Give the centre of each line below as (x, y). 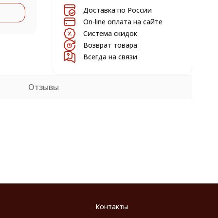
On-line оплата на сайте (123, 22)
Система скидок (110, 33)
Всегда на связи (110, 57)
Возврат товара (110, 45)
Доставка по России (118, 10)
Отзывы (43, 87)
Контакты (111, 207)
